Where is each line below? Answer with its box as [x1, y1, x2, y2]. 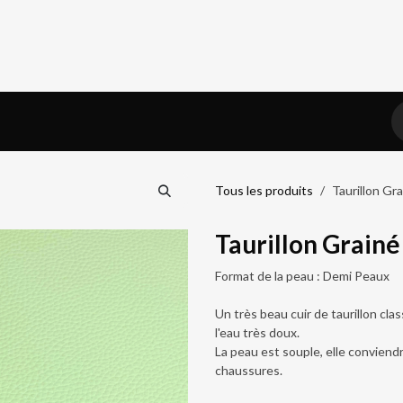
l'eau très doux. [215, 325, 300, 340]
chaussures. [215, 363, 282, 378]
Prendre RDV [30, 112, 121, 131]
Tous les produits [215, 183, 313, 198]
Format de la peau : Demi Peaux [215, 268, 390, 283]
